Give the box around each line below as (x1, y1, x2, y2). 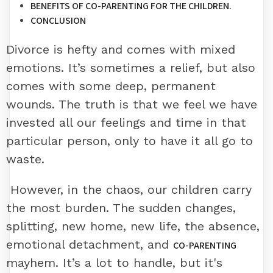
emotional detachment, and (6, 236, 173, 252)
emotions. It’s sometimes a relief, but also (6, 60, 255, 75)
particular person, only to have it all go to (6, 133, 253, 148)
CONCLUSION (30, 13, 86, 27)
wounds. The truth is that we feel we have (6, 96, 257, 112)
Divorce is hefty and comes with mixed (6, 41, 235, 57)
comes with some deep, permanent (6, 78, 216, 93)
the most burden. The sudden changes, (6, 200, 236, 215)
